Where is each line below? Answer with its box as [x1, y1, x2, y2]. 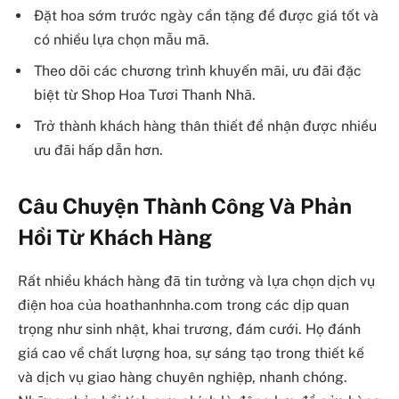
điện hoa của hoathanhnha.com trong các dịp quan [18, 296, 349, 313]
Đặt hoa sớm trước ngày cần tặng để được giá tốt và [34, 6, 379, 24]
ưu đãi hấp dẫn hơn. [34, 141, 163, 159]
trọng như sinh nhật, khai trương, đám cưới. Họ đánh [18, 320, 361, 338]
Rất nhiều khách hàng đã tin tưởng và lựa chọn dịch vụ [18, 272, 375, 289]
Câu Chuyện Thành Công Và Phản [18, 193, 352, 219]
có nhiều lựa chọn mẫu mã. [34, 30, 209, 48]
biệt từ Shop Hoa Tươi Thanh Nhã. [34, 85, 256, 103]
